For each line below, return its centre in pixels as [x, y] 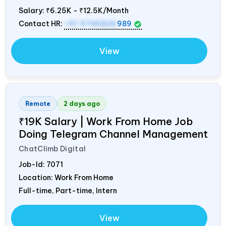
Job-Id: [33, 165]
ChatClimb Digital [52, 149]
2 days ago [82, 104]
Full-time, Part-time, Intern [68, 191]
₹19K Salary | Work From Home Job [106, 122]
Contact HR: [41, 24]
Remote [38, 104]
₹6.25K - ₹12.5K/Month [87, 11]
